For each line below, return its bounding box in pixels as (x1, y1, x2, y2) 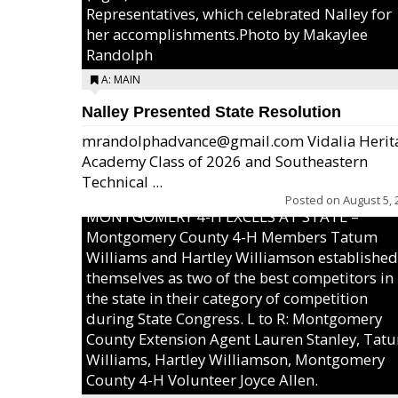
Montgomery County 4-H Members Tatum (86, 227, 378, 247)
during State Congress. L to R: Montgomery (86, 308, 382, 329)
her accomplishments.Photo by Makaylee (86, 24, 368, 44)
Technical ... (82, 171, 163, 192)
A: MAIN (101, 72, 140, 87)
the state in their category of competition (86, 288, 368, 308)
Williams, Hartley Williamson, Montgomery (86, 349, 385, 370)
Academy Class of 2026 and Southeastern (82, 151, 368, 171)
